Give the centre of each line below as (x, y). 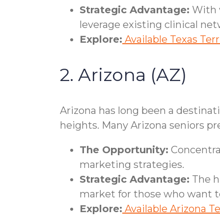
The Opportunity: (124, 150)
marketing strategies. (132, 164)
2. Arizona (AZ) (123, 74)
